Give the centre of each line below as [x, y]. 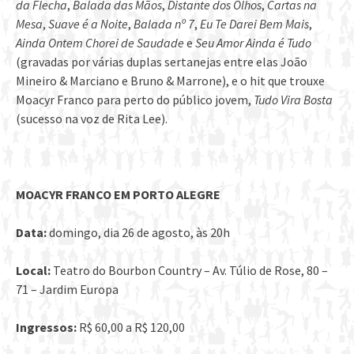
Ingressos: [46, 327]
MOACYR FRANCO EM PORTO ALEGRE [118, 194]
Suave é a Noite [88, 23]
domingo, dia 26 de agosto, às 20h [138, 232]
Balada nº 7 [164, 23]
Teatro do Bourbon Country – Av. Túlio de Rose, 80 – [189, 270]
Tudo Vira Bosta [293, 99]
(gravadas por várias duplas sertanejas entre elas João [162, 61]
